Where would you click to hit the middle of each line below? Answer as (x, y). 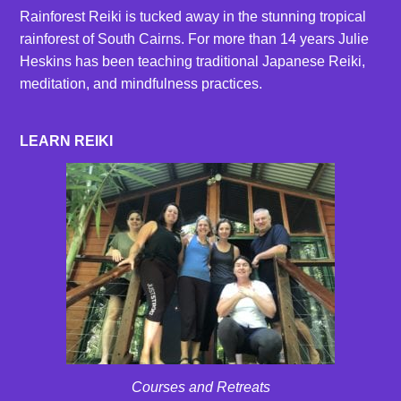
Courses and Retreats (200, 388)
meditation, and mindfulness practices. (141, 84)
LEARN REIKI (67, 141)
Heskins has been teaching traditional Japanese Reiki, (193, 62)
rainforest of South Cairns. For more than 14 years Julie (195, 39)
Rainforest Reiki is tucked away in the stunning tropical (193, 17)
